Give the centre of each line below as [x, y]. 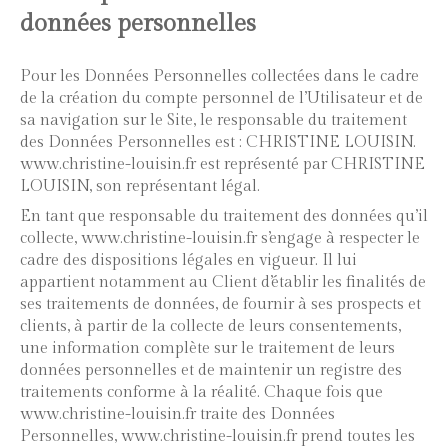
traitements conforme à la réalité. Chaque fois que [201, 392]
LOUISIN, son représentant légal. [140, 186]
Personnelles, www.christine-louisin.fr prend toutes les [217, 436]
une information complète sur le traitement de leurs [207, 348]
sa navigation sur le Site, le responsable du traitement [213, 120]
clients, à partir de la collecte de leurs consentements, [210, 326]
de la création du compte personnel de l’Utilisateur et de [221, 98]
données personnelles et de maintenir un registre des [211, 370]
